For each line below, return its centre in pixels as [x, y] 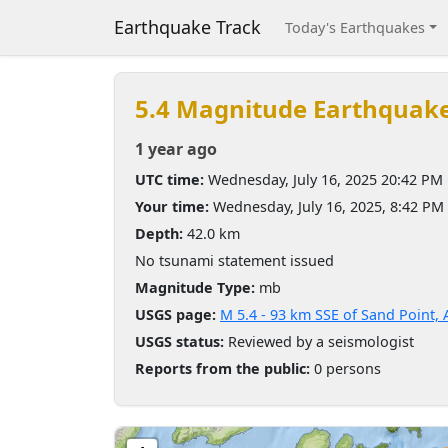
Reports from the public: [222, 368]
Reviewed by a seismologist [319, 341]
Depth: [159, 233]
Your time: [172, 206]
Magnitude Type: [195, 287]
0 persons [345, 368]
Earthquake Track [187, 27]
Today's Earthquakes [355, 27]
